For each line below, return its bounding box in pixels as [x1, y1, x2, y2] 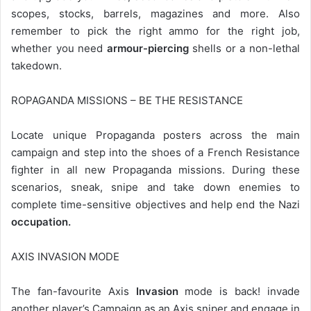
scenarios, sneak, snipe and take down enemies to [11, 180, 300, 194]
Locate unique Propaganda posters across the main [11, 128, 300, 142]
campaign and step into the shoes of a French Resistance [11, 146, 300, 160]
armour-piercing [106, 42, 189, 56]
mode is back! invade [178, 285, 301, 299]
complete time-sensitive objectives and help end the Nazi [11, 198, 300, 212]
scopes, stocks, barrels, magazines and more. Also [11, 7, 300, 21]
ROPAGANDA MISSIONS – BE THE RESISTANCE [11, 94, 243, 108]
